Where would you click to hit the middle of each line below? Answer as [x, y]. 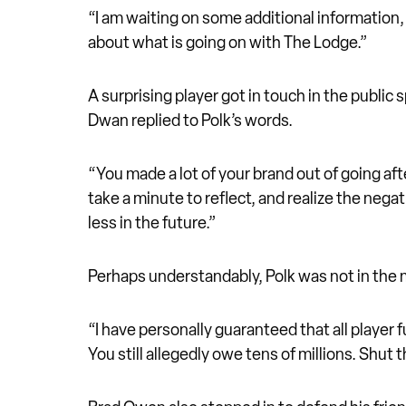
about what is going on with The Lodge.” [228, 43]
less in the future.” [152, 223]
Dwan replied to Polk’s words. [190, 121]
